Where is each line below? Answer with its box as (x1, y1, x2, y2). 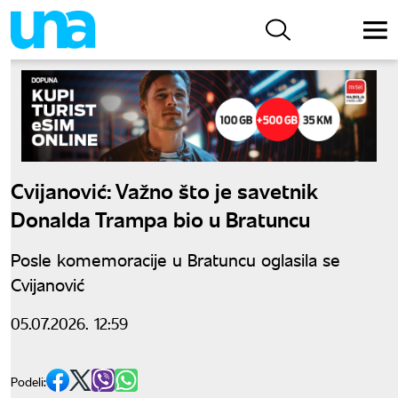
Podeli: (11, 372, 46, 390)
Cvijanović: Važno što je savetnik (11, 174, 318, 204)
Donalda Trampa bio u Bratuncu (11, 203, 310, 233)
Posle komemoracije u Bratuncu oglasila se (11, 246, 340, 271)
